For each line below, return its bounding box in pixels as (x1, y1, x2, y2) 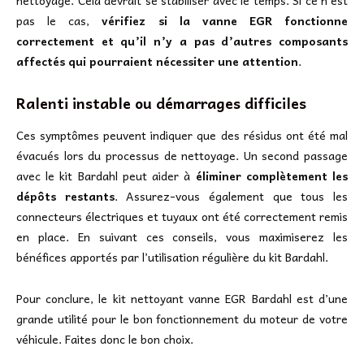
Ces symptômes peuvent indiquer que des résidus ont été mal (16, 125, 348, 144)
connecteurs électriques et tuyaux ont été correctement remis (16, 206, 348, 225)
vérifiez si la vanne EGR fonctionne (102, 11, 348, 30)
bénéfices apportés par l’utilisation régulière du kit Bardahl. (16, 247, 328, 266)
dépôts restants (16, 186, 115, 205)
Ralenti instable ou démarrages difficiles (16, 91, 306, 115)
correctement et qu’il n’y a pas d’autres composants (16, 32, 348, 50)
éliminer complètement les (195, 166, 349, 184)
